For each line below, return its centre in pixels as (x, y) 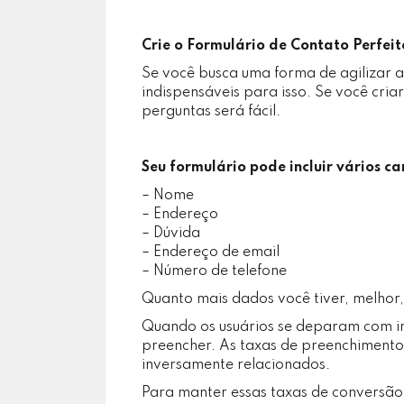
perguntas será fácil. (211, 112)
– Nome (168, 196)
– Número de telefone (214, 271)
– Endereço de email (211, 252)
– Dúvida (171, 234)
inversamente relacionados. (236, 365)
